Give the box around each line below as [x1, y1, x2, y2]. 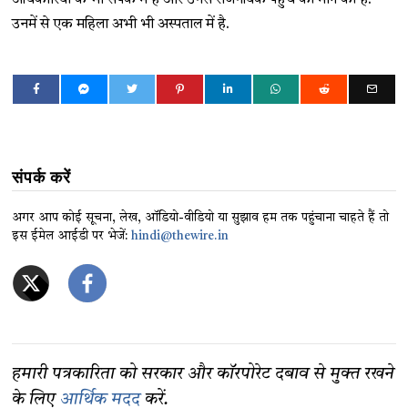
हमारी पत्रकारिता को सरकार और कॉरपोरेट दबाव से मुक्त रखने [12, 365, 395, 383]
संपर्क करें [12, 167, 72, 187]
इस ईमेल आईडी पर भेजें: [12, 229, 132, 242]
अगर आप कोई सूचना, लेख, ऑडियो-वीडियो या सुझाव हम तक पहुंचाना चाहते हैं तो [12, 211, 390, 224]
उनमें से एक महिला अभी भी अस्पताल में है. [12, 16, 230, 32]
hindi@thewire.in [131, 229, 229, 242]
